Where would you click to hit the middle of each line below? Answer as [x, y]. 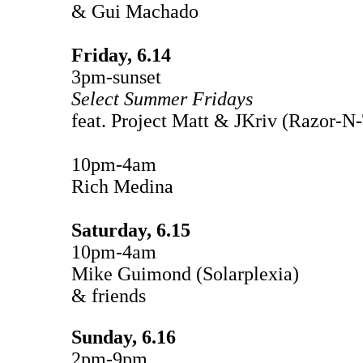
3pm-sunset [116, 77]
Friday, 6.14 [121, 55]
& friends [109, 295]
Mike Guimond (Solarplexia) [185, 273]
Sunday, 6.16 [124, 337]
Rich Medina [125, 186]
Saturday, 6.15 [131, 230]
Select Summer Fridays [162, 98]
